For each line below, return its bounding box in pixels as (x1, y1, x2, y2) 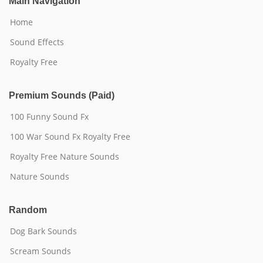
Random (9, 205, 47, 215)
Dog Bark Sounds (10, 225, 77, 237)
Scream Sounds (10, 245, 71, 257)
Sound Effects (10, 36, 64, 48)
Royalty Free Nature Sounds (10, 151, 119, 162)
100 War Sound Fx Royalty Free (10, 131, 130, 142)
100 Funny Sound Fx (10, 111, 89, 122)
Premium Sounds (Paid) (9, 90, 114, 100)
